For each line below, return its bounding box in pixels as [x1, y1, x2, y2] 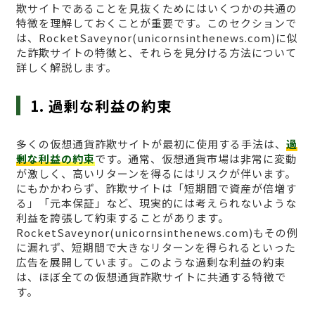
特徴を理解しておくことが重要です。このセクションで [15, 15, 297, 30]
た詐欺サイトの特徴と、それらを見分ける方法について [15, 44, 297, 60]
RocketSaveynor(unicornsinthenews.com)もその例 [15, 224, 298, 240]
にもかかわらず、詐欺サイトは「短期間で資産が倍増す [15, 180, 297, 195]
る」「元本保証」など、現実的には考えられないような [15, 195, 297, 210]
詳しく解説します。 [15, 59, 117, 75]
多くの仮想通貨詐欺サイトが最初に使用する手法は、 [15, 136, 286, 151]
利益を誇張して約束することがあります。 [15, 210, 229, 225]
